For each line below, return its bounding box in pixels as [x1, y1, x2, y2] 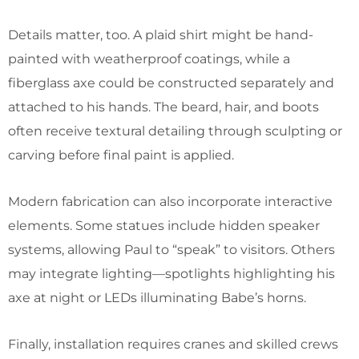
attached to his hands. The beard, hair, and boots [8, 99, 319, 115]
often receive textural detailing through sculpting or [8, 123, 342, 139]
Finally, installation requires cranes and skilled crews [8, 336, 338, 352]
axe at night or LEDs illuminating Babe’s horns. [8, 289, 306, 305]
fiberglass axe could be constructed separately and [8, 75, 334, 91]
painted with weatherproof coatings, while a [8, 50, 290, 67]
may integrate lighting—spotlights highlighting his [8, 265, 335, 281]
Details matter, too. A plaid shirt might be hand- [8, 26, 313, 42]
